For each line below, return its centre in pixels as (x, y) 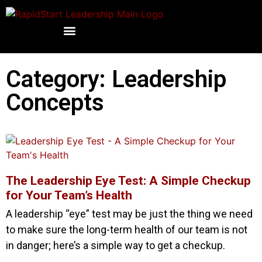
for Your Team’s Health (69, 195)
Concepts (55, 102)
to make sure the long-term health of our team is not (127, 229)
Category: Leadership (116, 79)
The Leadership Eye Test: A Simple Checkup (128, 180)
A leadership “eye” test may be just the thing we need (129, 213)
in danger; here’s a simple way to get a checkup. (116, 245)
